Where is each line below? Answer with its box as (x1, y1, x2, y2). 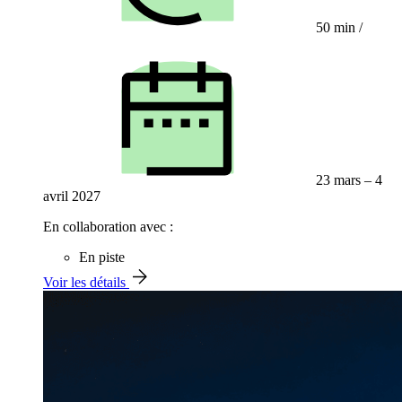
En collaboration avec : (43, 219, 173, 235)
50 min (312, 20, 359, 36)
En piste (79, 249, 125, 266)
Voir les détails (43, 275, 129, 291)
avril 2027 (43, 188, 100, 205)
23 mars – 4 (312, 172, 382, 188)
